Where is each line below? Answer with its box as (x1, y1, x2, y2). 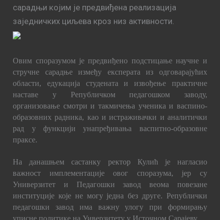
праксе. (13, 136, 38, 144)
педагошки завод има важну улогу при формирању (13, 203, 207, 211)
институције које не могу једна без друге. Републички (13, 192, 207, 200)
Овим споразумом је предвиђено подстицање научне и (13, 56, 207, 65)
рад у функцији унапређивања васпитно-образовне (13, 124, 207, 133)
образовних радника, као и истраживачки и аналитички (13, 113, 207, 121)
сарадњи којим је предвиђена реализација (13, 2, 177, 12)
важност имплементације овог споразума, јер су (13, 169, 207, 177)
